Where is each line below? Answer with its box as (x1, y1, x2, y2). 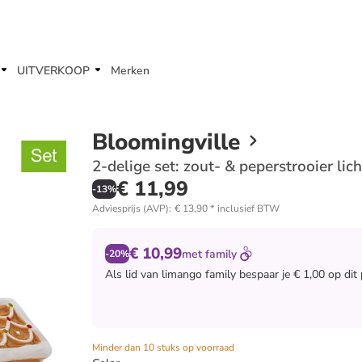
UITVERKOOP (17, 63, 90, 78)
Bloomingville (92, 127, 240, 158)
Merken (111, 63, 149, 78)
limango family (162, 267, 236, 282)
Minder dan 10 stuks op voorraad (92, 341, 234, 354)
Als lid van (105, 267, 158, 282)
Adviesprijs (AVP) (92, 202, 169, 215)
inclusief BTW (217, 202, 280, 215)
